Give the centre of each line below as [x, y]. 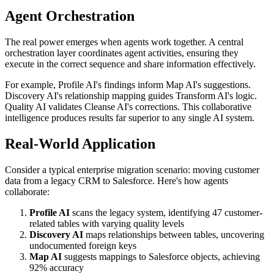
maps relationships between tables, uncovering [174, 234]
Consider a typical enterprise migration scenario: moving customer [132, 169]
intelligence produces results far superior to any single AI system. [130, 118]
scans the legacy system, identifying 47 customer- [166, 212]
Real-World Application [80, 144]
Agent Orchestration [70, 16]
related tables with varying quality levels [107, 223]
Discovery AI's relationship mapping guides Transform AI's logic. [131, 96]
